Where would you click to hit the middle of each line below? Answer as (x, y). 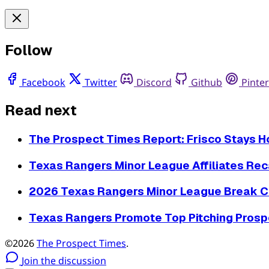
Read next (41, 110)
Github (207, 83)
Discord (154, 83)
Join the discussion (64, 260)
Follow (29, 50)
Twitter (101, 83)
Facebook (44, 83)
